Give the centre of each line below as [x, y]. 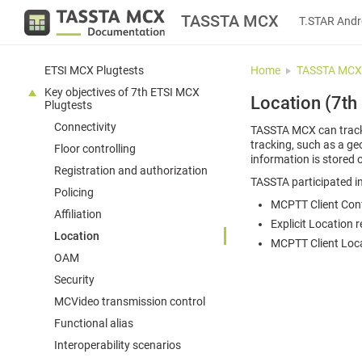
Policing [74, 192]
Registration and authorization [131, 170]
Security [74, 280]
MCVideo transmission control [130, 301]
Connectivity [85, 127]
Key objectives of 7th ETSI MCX [122, 92]
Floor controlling [95, 149]
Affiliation [78, 214]
